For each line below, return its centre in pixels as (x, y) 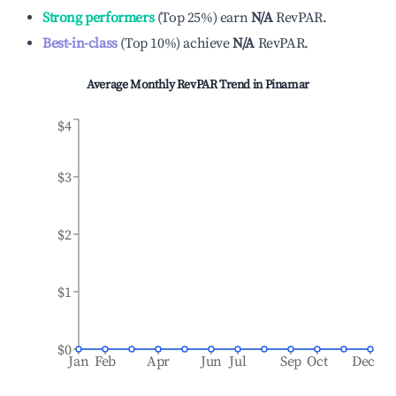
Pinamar (287, 85)
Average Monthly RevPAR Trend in (176, 85)
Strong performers (99, 18)
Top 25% (187, 18)
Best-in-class (80, 43)
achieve (206, 43)
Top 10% (151, 43)
